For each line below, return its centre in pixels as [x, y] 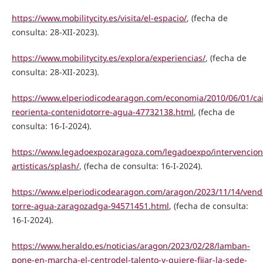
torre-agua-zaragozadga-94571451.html [90, 206]
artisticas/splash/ [45, 166]
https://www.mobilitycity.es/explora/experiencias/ [108, 58]
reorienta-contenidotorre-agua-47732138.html [102, 112]
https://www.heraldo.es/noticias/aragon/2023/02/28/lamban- [131, 246]
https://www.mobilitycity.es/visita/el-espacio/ [99, 18]
